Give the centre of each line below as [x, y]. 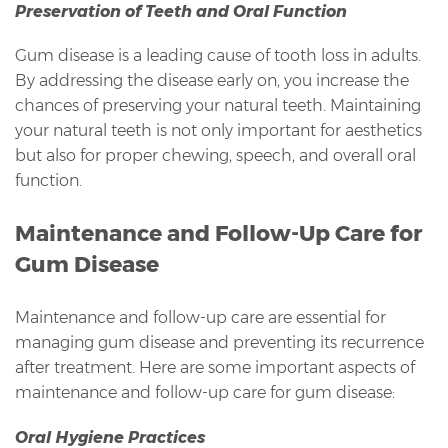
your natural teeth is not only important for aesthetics [218, 130]
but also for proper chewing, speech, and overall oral [215, 155]
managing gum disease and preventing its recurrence [219, 342]
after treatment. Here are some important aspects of [215, 367]
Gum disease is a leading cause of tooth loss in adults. [218, 55]
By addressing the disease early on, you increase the [212, 80]
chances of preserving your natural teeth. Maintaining [218, 105]
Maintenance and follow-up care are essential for [200, 317]
